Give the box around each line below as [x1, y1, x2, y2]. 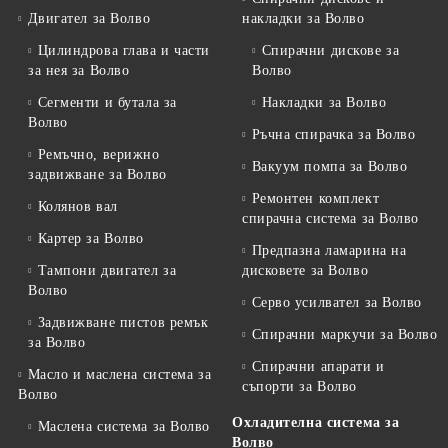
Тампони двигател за [37, 263, 177, 279]
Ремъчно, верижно [37, 147, 160, 163]
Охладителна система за [232, 415, 400, 431]
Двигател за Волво [27, 11, 151, 27]
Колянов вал [37, 199, 118, 215]
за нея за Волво [28, 63, 130, 79]
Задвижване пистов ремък [37, 315, 209, 331]
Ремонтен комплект [251, 191, 380, 207]
